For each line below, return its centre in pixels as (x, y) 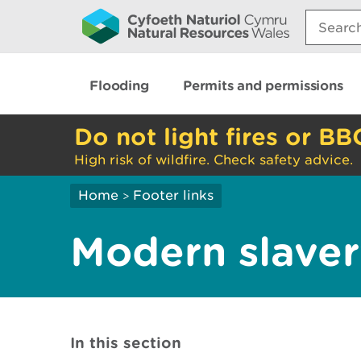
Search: (330, 15)
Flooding (119, 85)
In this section (126, 342)
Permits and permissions (263, 85)
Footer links (173, 195)
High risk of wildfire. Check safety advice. (214, 160)
